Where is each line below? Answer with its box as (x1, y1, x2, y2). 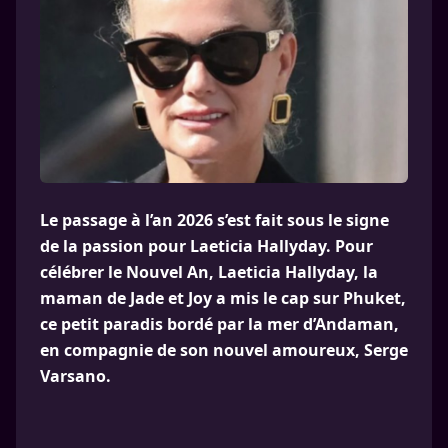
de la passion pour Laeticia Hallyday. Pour (40, 235, 373, 257)
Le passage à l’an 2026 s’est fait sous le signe (40, 209, 389, 231)
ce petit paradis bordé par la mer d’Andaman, (40, 313, 399, 335)
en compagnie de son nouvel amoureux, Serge (40, 339, 408, 361)
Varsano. (40, 365, 111, 387)
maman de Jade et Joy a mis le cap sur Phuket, (40, 287, 406, 309)
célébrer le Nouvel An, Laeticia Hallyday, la (40, 261, 378, 283)
